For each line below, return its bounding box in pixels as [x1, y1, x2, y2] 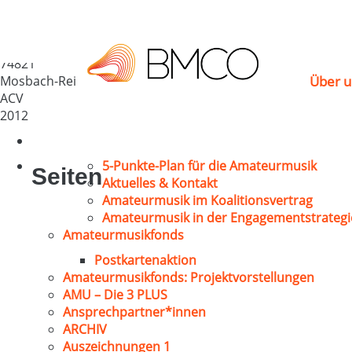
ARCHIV [63, 321, 107, 338]
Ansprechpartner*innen [63, 303, 206, 321]
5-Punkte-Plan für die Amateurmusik [102, 157, 317, 174]
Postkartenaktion [94, 251, 196, 269]
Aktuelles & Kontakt [102, 174, 218, 192]
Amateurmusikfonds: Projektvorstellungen [63, 269, 314, 286]
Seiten [31, 163, 102, 189]
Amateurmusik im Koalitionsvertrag [102, 192, 313, 209]
